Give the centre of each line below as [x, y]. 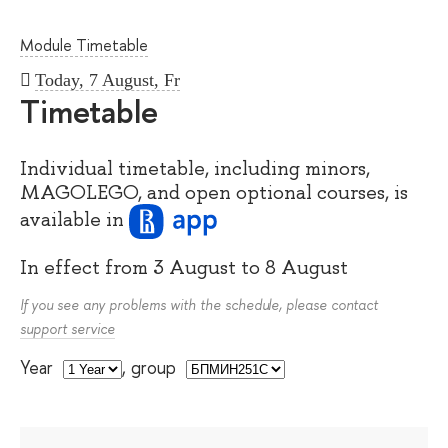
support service [67, 329]
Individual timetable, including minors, [195, 168]
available [63, 219]
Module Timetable [84, 44]
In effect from [86, 266]
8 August [306, 266]
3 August [194, 266]
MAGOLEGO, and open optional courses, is [214, 192]
